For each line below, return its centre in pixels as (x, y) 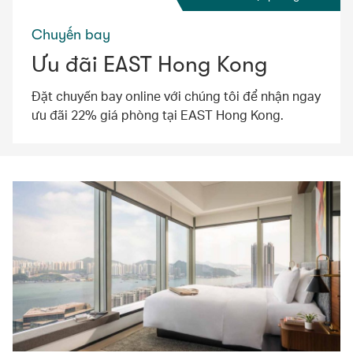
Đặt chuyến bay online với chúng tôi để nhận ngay (176, 96)
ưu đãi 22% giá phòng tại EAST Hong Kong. (158, 115)
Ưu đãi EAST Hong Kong (150, 65)
